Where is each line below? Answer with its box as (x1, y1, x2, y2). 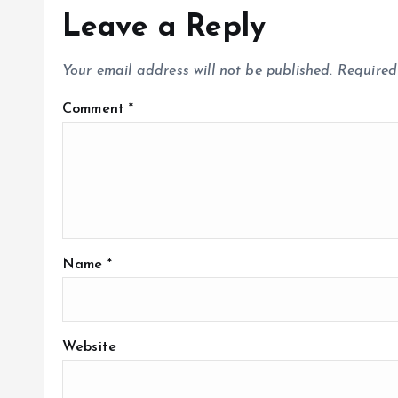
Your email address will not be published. (62, 64, 333, 79)
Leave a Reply (62, 12, 267, 44)
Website (62, 340, 117, 355)
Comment (62, 102, 130, 117)
